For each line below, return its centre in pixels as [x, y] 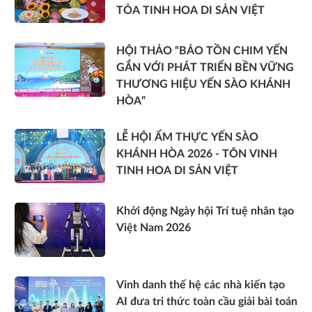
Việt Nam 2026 [154, 227]
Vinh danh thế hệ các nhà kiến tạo [201, 284]
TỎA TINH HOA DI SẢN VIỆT [190, 10]
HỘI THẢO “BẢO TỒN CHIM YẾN [202, 50]
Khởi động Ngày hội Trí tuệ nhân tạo [205, 211]
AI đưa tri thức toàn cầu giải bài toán [207, 301]
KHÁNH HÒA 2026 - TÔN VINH [197, 154]
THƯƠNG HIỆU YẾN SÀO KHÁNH [203, 84]
